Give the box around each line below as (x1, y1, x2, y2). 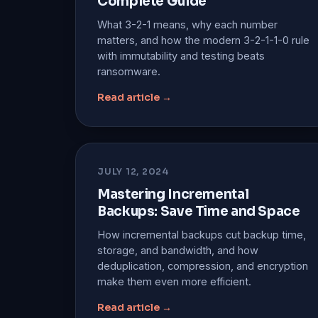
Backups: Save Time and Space (97, 202, 300, 219)
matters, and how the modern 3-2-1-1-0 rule (97, 33, 309, 46)
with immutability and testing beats (97, 49, 265, 62)
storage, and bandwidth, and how (97, 243, 258, 256)
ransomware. (97, 65, 160, 77)
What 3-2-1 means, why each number (97, 18, 278, 31)
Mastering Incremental (97, 185, 249, 202)
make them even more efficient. (97, 275, 251, 287)
